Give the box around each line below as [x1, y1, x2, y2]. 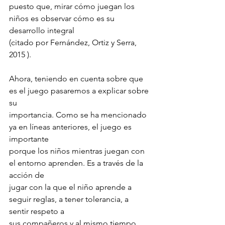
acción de [9, 170, 44, 180]
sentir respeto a [9, 206, 64, 216]
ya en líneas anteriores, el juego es [9, 122, 134, 132]
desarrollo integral [9, 25, 74, 35]
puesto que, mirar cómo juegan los [9, 1, 137, 11]
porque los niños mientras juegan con [9, 146, 147, 156]
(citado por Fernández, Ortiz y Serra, [9, 37, 139, 47]
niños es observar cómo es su [9, 13, 117, 23]
